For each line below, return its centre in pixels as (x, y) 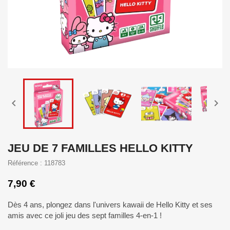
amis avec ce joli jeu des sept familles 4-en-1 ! (85, 215)
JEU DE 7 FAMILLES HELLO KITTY (100, 148)
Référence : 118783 (36, 163)
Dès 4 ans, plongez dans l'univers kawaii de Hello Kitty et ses (110, 205)
